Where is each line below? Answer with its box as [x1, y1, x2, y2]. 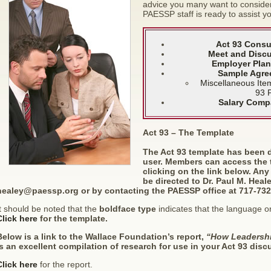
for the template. [37, 214, 108, 223]
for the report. [37, 260, 93, 269]
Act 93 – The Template [142, 128, 234, 137]
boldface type [99, 204, 156, 214]
